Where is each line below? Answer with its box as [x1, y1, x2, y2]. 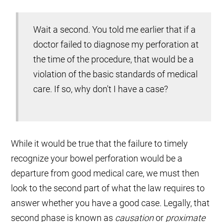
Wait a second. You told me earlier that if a [33, 24, 196, 35]
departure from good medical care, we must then [11, 168, 200, 179]
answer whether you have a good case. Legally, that [11, 198, 210, 209]
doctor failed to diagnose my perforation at [33, 39, 199, 50]
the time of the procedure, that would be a [33, 54, 194, 65]
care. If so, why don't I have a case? [33, 84, 168, 95]
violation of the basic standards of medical [33, 69, 198, 80]
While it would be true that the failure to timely [11, 138, 188, 149]
